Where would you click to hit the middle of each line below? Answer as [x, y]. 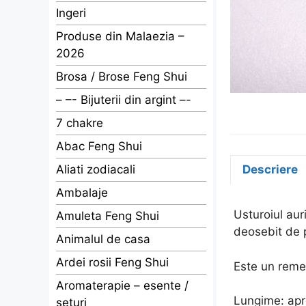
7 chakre [80, 123]
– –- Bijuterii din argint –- [124, 100]
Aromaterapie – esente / [122, 286]
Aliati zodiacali [96, 169]
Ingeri [71, 13]
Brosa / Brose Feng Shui [122, 76]
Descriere [270, 169]
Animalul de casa [103, 239]
